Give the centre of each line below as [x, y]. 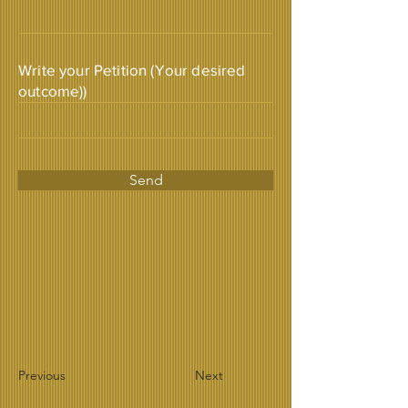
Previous [42, 375]
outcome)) [53, 90]
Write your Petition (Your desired [132, 69]
